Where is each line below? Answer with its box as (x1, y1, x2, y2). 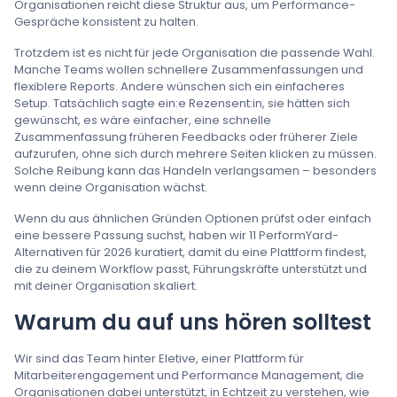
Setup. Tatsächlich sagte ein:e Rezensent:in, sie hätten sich (14, 95, 350, 112)
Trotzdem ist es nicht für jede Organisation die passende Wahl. (14, 44, 375, 61)
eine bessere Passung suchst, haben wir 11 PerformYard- (14, 227, 339, 244)
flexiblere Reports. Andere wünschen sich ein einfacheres (14, 78, 345, 95)
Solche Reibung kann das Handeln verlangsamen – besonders (14, 162, 377, 179)
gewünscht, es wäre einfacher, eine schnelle (14, 112, 271, 128)
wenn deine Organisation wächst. (14, 179, 207, 196)
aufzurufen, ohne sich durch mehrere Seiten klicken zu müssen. (14, 145, 377, 162)
